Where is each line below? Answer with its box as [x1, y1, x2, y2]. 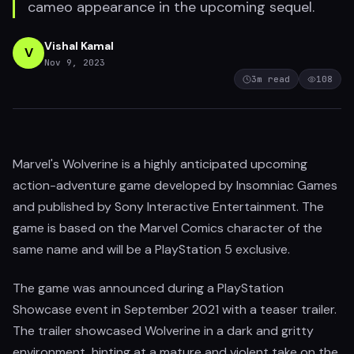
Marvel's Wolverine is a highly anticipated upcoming [13, 156, 307, 172]
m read [257, 73, 290, 85]
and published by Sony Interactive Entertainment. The [13, 198, 324, 215]
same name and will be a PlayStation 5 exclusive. [13, 241, 290, 258]
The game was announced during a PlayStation [13, 280, 284, 296]
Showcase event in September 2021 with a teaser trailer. [13, 301, 337, 318]
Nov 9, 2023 [44, 56, 105, 68]
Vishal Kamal [44, 38, 114, 53]
